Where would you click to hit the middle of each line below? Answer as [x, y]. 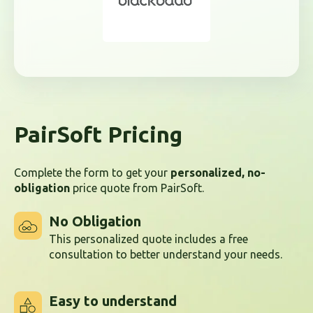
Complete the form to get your [92, 173]
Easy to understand [113, 301]
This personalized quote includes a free [148, 239]
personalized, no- [218, 173]
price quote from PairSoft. [137, 188]
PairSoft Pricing [98, 134]
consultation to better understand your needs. [166, 254]
